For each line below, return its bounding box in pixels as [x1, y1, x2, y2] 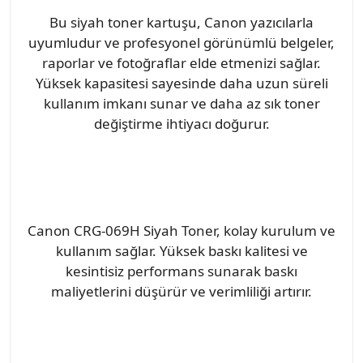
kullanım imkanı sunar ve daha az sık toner [43, 93, 320, 113]
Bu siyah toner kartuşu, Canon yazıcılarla [49, 12, 314, 32]
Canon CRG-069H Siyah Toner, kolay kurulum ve [28, 220, 335, 240]
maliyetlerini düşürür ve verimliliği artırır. [51, 281, 312, 301]
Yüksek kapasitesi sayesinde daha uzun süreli [35, 73, 328, 92]
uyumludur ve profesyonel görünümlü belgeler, [28, 32, 335, 52]
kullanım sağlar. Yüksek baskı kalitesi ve [55, 241, 308, 260]
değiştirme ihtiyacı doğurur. [93, 113, 270, 133]
